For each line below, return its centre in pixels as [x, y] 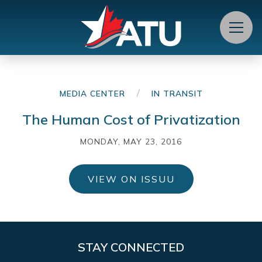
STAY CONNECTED [131, 247]
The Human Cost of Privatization [131, 119]
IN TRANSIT [177, 93]
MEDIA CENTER [92, 93]
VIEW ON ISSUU [131, 179]
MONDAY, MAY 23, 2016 [131, 141]
